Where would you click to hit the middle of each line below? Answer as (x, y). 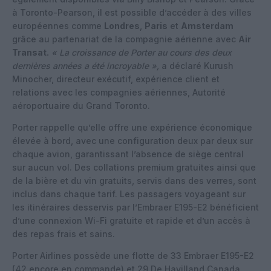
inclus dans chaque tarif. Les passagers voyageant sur (129, 194)
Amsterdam (207, 25)
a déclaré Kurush (196, 65)
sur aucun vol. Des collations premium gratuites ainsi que (134, 167)
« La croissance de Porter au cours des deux (142, 52)
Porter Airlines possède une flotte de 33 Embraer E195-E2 (133, 255)
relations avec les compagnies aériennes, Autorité (119, 92)
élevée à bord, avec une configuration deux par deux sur (132, 140)
